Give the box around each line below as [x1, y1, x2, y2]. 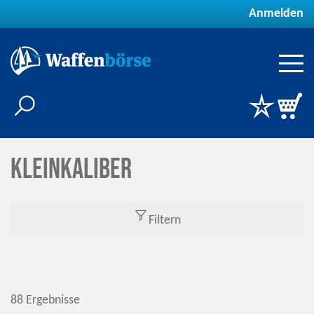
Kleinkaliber [11, 152, 132, 186]
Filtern [148, 213, 181, 227]
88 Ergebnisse [11, 294, 80, 308]
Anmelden [249, 7, 303, 20]
